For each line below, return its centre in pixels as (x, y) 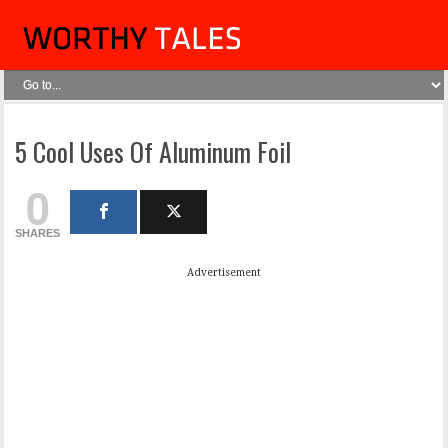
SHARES (38, 233)
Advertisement (223, 272)
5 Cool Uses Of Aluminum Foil (153, 151)
